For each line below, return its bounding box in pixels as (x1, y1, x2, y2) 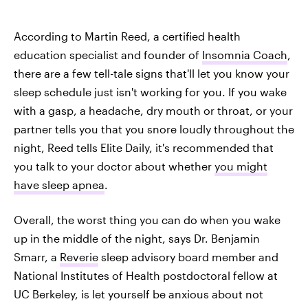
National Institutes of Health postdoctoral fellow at (14, 268, 278, 282)
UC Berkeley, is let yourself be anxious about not (14, 287, 263, 300)
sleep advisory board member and (98, 250, 278, 263)
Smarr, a (14, 250, 60, 263)
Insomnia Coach (202, 47, 287, 61)
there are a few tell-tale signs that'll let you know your (14, 66, 289, 80)
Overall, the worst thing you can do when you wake (14, 212, 280, 226)
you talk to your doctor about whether (14, 159, 214, 173)
